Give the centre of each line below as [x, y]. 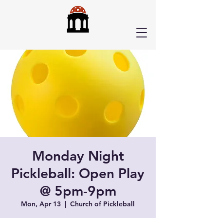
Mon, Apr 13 [41, 204]
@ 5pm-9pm [78, 191]
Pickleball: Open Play [78, 173]
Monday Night [78, 156]
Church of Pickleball [102, 204]
